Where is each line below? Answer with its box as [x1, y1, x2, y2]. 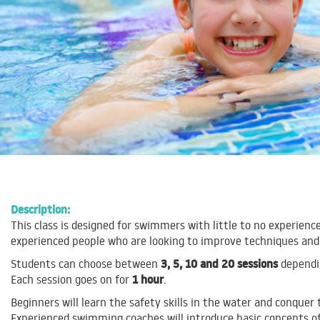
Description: [11, 201, 70, 218]
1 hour [132, 271, 164, 288]
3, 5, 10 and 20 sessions [161, 256, 278, 272]
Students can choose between [11, 256, 161, 271]
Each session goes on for [11, 272, 132, 287]
